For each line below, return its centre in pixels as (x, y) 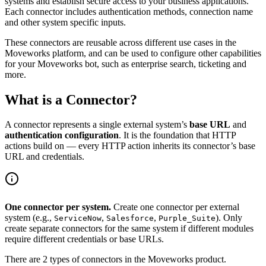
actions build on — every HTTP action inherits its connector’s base (130, 146)
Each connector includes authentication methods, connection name (129, 11)
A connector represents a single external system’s (97, 125)
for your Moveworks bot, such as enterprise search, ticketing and (126, 64)
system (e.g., (29, 217)
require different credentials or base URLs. (84, 239)
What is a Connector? (71, 99)
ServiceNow (78, 218)
